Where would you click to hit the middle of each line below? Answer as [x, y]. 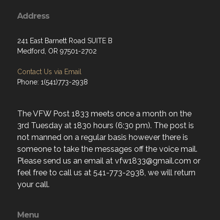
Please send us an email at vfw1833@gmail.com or [109, 161]
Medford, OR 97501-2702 [57, 51]
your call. [33, 184]
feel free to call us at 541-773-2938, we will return [106, 173]
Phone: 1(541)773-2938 [53, 82]
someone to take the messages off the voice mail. [107, 149]
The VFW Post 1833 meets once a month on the [104, 114]
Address [33, 16]
